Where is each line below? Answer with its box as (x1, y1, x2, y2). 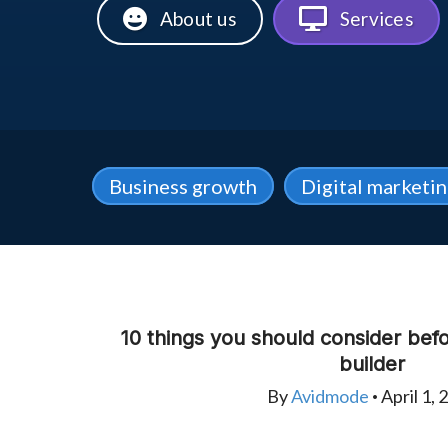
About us (159, 7, 238, 30)
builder (339, 352, 405, 376)
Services (339, 7, 415, 30)
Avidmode (290, 385, 369, 407)
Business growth (109, 174, 257, 198)
